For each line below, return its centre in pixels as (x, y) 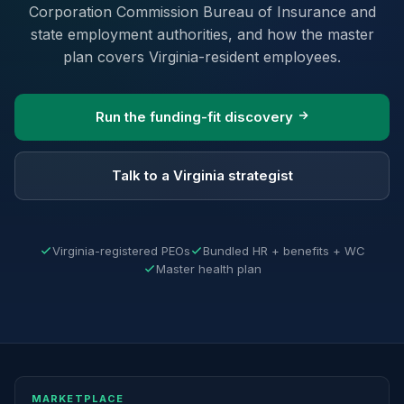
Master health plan (208, 269)
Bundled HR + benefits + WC (284, 251)
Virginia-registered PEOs (121, 251)
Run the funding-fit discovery (196, 117)
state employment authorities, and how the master (202, 34)
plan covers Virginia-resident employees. (202, 57)
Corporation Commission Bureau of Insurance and (202, 12)
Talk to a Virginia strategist (202, 175)
